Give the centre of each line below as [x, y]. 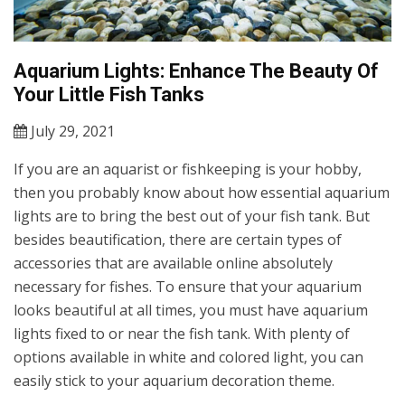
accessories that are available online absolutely [173, 264]
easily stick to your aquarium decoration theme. [174, 381]
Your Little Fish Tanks [109, 95]
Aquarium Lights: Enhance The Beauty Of [196, 71]
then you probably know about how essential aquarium [202, 193]
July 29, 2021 [71, 132]
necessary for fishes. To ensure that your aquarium [188, 287]
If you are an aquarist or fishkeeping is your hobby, [188, 170]
